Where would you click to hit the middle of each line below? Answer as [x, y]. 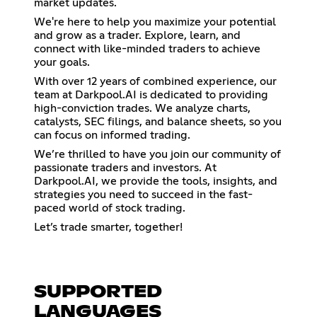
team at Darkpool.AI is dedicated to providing [151, 95]
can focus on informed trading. [112, 136]
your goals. [62, 63]
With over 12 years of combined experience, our [155, 82]
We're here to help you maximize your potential [155, 22]
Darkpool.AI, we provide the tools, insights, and [156, 181]
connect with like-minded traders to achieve [147, 49]
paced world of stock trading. [110, 208]
